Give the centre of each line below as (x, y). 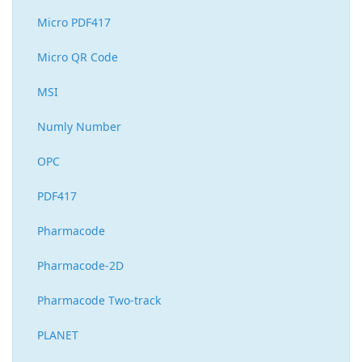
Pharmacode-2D (80, 266)
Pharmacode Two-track (99, 301)
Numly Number (79, 127)
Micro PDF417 (74, 23)
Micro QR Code (78, 57)
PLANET (58, 335)
